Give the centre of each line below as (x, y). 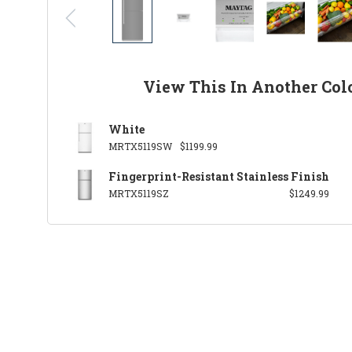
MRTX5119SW (140, 146)
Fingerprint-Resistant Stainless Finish (219, 176)
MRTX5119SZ (139, 193)
